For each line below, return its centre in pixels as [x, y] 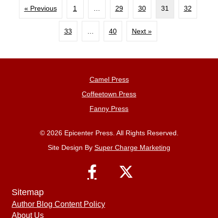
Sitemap [28, 192]
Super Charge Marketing [132, 147]
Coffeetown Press [109, 94]
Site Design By [71, 147]
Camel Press [109, 79]
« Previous [40, 8]
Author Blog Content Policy [58, 204]
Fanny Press [109, 108]
